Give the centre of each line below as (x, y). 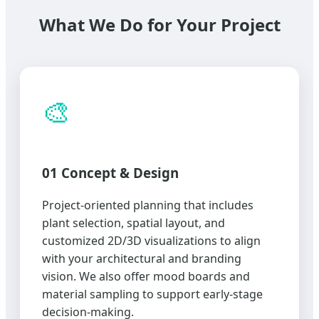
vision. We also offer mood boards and (146, 276)
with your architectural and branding (142, 258)
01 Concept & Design (110, 172)
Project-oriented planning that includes (148, 205)
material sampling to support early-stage (152, 294)
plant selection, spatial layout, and (134, 223)
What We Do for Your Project (159, 25)
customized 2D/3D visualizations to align (151, 240)
